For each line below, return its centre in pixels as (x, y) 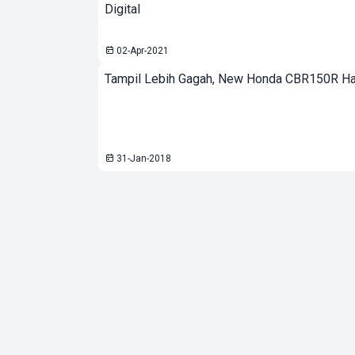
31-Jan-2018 (143, 158)
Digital (122, 9)
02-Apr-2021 (141, 51)
